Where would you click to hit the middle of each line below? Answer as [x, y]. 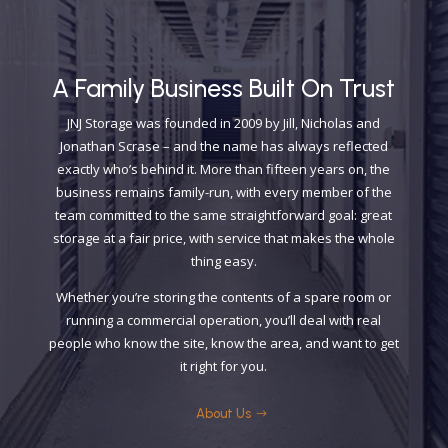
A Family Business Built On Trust [224, 88]
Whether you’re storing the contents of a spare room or [224, 297]
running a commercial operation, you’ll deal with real [224, 320]
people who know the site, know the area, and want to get [223, 343]
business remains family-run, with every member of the [223, 192]
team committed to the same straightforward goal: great [224, 215]
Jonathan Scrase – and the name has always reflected [223, 146]
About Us [224, 413]
